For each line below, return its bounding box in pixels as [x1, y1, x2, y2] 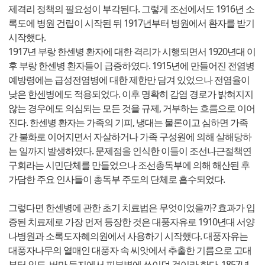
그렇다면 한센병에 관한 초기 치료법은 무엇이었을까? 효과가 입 [8, 201, 255, 215]
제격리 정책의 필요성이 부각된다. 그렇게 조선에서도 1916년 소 [8, 2, 254, 16]
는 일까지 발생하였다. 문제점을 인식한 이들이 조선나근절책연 [8, 144, 251, 158]
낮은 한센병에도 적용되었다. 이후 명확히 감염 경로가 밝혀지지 [8, 88, 253, 101]
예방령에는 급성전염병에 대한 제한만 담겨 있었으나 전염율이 [8, 73, 250, 87]
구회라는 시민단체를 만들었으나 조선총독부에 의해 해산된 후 [8, 159, 250, 172]
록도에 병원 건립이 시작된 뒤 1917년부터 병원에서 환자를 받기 [8, 17, 254, 30]
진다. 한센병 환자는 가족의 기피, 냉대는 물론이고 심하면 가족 [8, 116, 248, 130]
